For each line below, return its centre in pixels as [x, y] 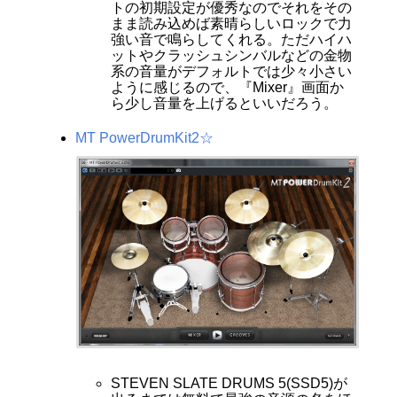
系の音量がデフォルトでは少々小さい [231, 71]
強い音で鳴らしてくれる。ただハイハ [231, 39]
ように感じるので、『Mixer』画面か [227, 87]
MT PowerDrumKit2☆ [144, 137]
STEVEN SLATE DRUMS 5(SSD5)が [229, 384]
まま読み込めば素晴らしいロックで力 [231, 23]
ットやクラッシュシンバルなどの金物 [231, 55]
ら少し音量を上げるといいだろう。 [224, 103]
